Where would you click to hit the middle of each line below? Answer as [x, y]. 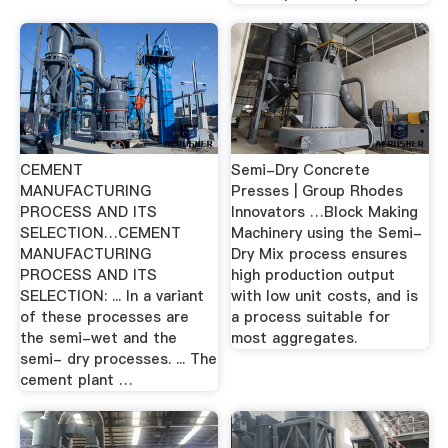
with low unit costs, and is [325, 296]
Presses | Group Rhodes [317, 191]
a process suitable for [311, 317]
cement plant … [76, 380]
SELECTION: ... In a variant [111, 296]
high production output [313, 275]
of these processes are [104, 317]
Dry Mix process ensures [319, 254]
